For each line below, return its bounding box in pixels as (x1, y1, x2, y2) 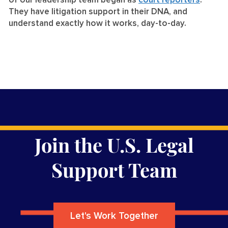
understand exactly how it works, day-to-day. (9, 19, 186, 28)
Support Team (51, 156, 177, 183)
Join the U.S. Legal (34, 131, 194, 158)
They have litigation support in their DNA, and (9, 7, 187, 16)
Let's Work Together (70, 211, 158, 221)
